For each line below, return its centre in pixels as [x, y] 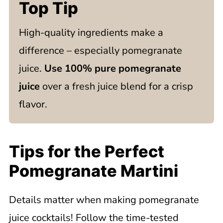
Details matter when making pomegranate [104, 200]
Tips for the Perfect [86, 152]
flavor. [33, 104]
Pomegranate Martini [93, 171]
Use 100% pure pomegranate [112, 68]
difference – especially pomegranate [100, 51]
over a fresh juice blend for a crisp [116, 86]
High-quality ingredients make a [91, 33]
